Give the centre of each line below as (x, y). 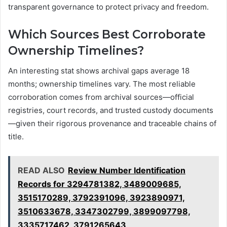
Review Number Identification (127, 171)
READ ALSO (41, 171)
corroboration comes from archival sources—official (101, 97)
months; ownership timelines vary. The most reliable (102, 84)
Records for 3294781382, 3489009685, (100, 184)
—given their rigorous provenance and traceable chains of (112, 124)
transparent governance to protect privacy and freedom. (108, 7)
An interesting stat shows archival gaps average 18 (99, 71)
